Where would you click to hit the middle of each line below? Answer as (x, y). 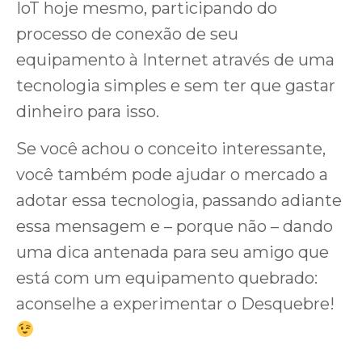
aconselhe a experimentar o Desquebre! (175, 304)
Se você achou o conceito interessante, (171, 149)
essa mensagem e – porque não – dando (175, 227)
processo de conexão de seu (127, 34)
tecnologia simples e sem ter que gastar (176, 86)
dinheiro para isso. (88, 112)
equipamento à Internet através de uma (175, 60)
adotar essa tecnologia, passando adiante (179, 201)
